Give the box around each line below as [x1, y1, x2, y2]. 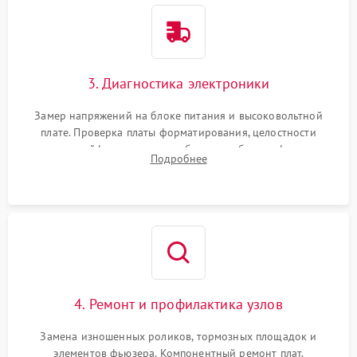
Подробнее [150, 151, 207, 167]
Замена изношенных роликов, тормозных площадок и [40, 329, 317, 344]
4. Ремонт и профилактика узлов [74, 295, 283, 314]
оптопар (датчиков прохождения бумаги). [72, 159, 285, 174]
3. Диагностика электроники [87, 74, 270, 93]
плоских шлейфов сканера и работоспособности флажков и [25, 142, 331, 157]
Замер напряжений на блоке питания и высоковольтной [34, 108, 323, 124]
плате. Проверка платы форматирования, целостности [41, 125, 316, 140]
